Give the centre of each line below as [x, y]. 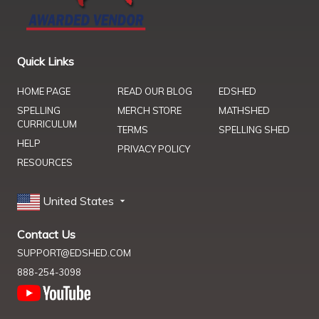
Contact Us [46, 234]
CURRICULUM [47, 124]
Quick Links [46, 61]
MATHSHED [244, 110]
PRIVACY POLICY [154, 148]
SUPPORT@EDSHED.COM [74, 252]
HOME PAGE [44, 91]
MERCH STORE [150, 110]
